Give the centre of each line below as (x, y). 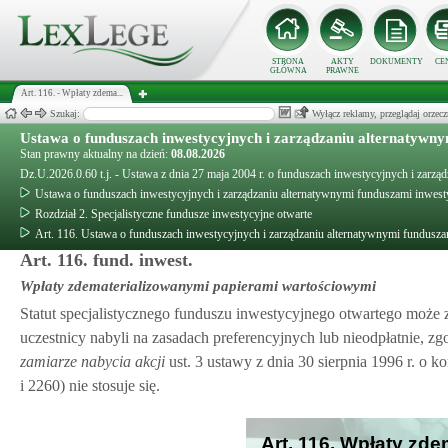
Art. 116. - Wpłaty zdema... (72, 93)
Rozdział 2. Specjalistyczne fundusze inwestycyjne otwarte (173, 214)
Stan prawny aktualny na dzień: (95, 154)
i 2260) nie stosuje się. (90, 385)
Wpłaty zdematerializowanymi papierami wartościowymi (198, 286)
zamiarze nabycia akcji (92, 361)
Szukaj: (66, 113)
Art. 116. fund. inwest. (106, 260)
